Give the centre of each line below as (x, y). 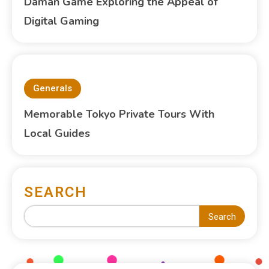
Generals (53, 88)
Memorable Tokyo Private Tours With (119, 114)
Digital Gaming (62, 21)
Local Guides (57, 133)
